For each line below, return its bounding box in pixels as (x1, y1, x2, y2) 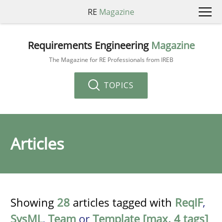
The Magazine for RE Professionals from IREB (49, 55, 173, 64)
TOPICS (102, 79, 134, 91)
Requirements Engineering (27, 38, 151, 52)
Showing (10, 195, 57, 210)
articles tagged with (70, 195, 175, 210)
